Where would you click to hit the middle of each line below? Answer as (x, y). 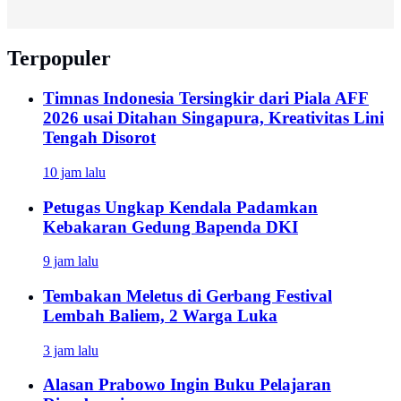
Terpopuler (59, 59)
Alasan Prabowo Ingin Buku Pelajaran (187, 385)
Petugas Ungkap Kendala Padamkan (180, 207)
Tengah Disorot (99, 138)
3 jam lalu (71, 350)
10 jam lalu (74, 172)
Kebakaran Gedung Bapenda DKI (171, 226)
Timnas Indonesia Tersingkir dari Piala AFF (206, 98)
